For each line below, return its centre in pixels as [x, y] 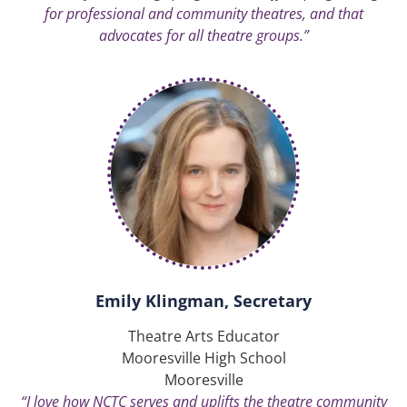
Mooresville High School [203, 358]
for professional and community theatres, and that [203, 13]
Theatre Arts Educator [203, 337]
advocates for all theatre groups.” [203, 35]
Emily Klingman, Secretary [203, 301]
